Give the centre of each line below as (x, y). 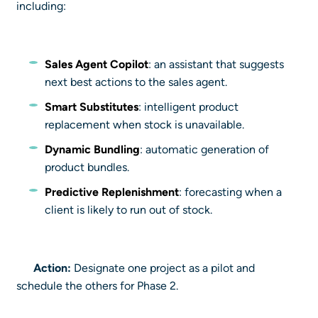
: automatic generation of (204, 150)
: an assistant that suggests (216, 65)
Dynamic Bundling (92, 150)
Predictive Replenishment (112, 192)
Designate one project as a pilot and (163, 268)
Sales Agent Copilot (97, 65)
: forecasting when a (230, 192)
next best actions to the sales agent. (136, 82)
